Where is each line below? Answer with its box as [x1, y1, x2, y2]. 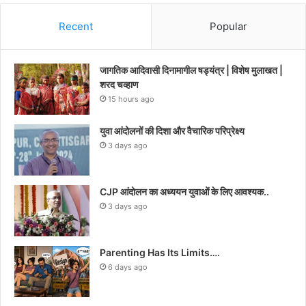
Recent [59, 19, 93, 33]
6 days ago [108, 262, 148, 272]
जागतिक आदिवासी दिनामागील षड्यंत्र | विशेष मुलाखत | [100, 64, 283, 76]
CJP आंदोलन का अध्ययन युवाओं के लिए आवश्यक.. [100, 185, 269, 197]
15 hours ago [108, 94, 154, 104]
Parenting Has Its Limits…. [100, 246, 220, 258]
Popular [210, 19, 247, 33]
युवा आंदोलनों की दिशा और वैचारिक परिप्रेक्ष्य [100, 124, 245, 137]
